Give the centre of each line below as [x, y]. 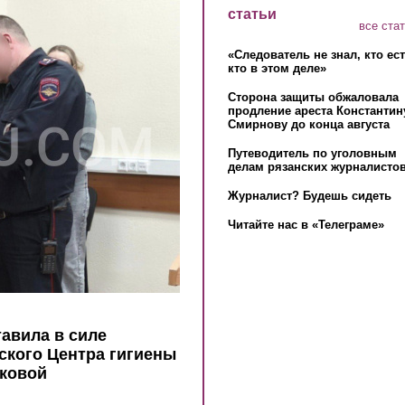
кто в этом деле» [277, 69]
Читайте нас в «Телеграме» [306, 225]
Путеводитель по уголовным [312, 154]
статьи [252, 14]
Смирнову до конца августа [308, 125]
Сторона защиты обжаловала [313, 98]
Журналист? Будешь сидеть [309, 196]
